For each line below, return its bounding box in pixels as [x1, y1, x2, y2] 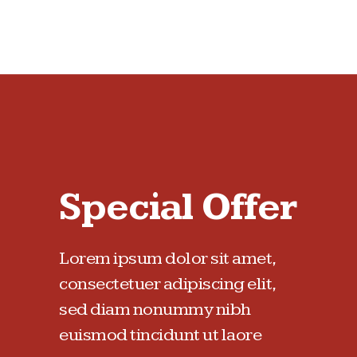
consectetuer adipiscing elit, [59, 273, 276, 295]
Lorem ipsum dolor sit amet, [59, 248, 276, 269]
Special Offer [59, 184, 296, 231]
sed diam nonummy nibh [59, 299, 251, 320]
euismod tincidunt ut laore [59, 324, 261, 346]
